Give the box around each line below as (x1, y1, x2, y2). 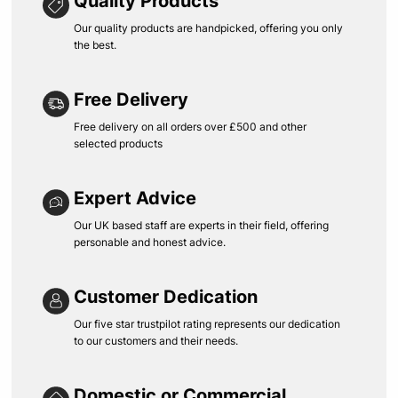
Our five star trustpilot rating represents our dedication (74, 316, 341, 330)
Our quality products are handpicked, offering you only (74, 20, 344, 35)
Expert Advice (74, 187, 197, 209)
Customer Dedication (74, 285, 259, 307)
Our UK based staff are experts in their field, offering (74, 218, 330, 232)
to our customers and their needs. (74, 333, 239, 347)
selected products (74, 136, 163, 150)
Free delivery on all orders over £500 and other (74, 119, 307, 133)
